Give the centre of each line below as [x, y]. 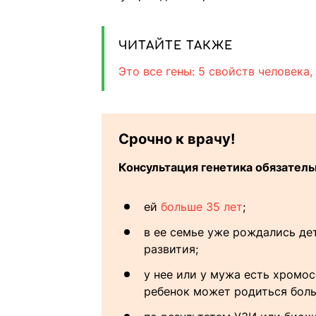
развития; [171, 249]
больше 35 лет [202, 207]
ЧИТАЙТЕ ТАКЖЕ [176, 46]
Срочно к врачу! [177, 139]
